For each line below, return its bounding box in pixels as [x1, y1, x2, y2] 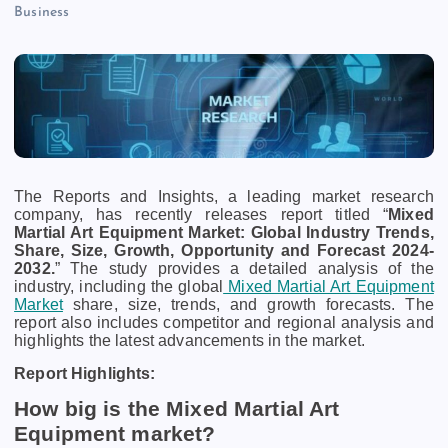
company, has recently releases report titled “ [14, 206, 389, 224]
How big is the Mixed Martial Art [14, 396, 340, 421]
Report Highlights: [14, 364, 156, 382]
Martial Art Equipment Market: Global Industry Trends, [14, 224, 434, 242]
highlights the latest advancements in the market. [14, 332, 365, 350]
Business [14, 4, 70, 20]
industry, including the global [14, 278, 224, 296]
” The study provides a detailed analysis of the [54, 260, 434, 278]
